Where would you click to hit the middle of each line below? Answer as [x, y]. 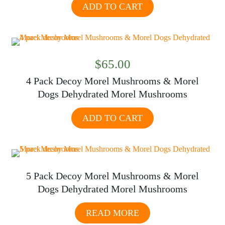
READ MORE [113, 213]
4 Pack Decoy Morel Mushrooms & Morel [113, 81]
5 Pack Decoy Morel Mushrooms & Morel [113, 176]
